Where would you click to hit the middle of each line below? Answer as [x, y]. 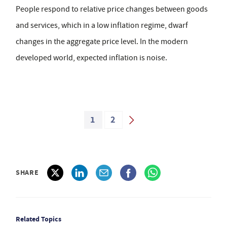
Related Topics [39, 219]
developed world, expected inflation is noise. [91, 58]
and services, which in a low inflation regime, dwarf [102, 25]
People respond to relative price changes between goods [112, 9]
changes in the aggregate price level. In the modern [102, 42]
